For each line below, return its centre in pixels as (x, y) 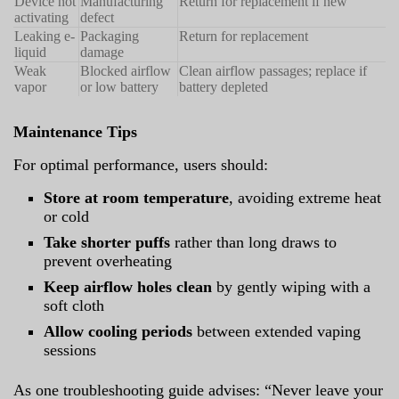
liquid (30, 52)
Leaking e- (45, 36)
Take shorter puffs (107, 242)
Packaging (110, 36)
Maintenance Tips (75, 131)
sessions (70, 350)
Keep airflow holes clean (128, 286)
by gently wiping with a (292, 286)
